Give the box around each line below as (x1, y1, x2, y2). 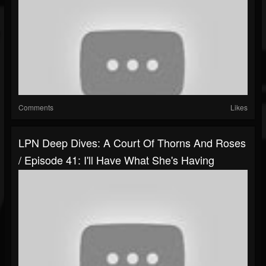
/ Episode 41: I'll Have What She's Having (18, 152, 214, 168)
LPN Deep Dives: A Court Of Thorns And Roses (18, 135, 246, 151)
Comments (18, 102, 53, 113)
